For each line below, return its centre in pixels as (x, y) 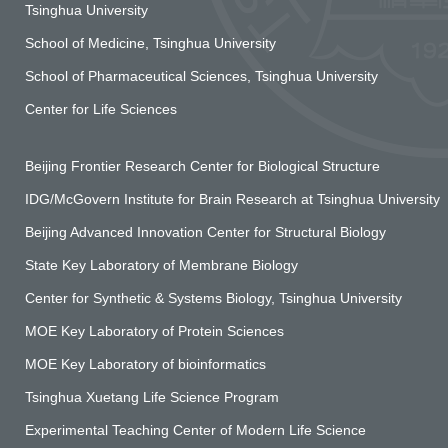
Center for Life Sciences (101, 109)
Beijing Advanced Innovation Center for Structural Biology (205, 232)
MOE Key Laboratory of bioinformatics (145, 364)
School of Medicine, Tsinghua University (150, 43)
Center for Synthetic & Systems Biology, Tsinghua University (213, 298)
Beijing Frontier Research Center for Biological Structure (202, 166)
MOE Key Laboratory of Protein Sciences (154, 331)
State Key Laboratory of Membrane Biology (161, 265)
